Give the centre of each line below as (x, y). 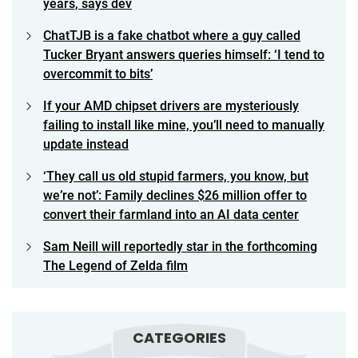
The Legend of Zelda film (115, 265)
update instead (86, 144)
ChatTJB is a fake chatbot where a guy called (172, 35)
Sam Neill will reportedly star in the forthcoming (180, 246)
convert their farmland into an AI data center (171, 214)
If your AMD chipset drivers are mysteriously (171, 105)
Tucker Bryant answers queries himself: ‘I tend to (184, 54)
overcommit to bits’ (98, 74)
